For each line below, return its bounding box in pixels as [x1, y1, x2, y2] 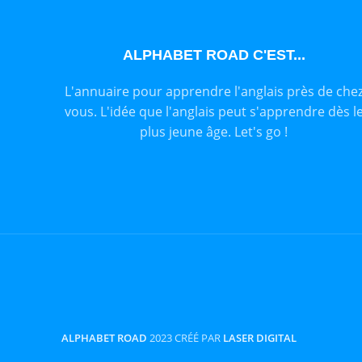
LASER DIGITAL [223, 330, 297, 345]
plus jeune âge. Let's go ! [140, 122, 288, 141]
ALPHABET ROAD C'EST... [122, 46, 305, 63]
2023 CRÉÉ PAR [149, 330, 223, 345]
